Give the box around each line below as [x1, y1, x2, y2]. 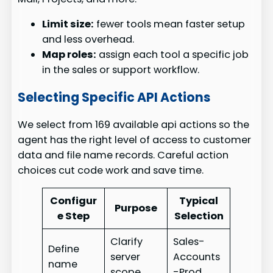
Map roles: [42, 48, 97, 62]
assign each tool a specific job [96, 48, 249, 62]
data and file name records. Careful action [18, 148, 229, 163]
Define [48, 242, 79, 257]
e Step [57, 209, 90, 224]
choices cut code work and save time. [18, 163, 204, 178]
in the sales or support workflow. [42, 63, 200, 77]
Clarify [110, 235, 143, 249]
